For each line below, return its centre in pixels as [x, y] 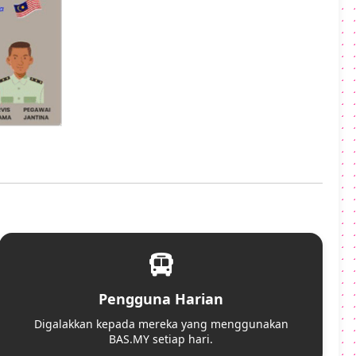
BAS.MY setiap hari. [161, 339]
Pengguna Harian [161, 299]
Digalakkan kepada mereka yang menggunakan [161, 324]
